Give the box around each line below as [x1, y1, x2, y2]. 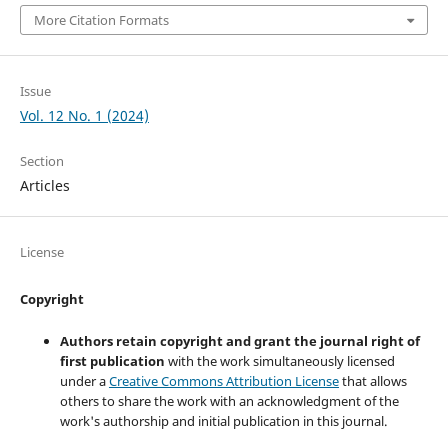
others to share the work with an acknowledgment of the [59, 391, 399, 410]
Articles [19, 175, 70, 195]
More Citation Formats [33, 10, 169, 29]
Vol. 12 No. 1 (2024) [19, 105, 149, 125]
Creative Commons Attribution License [108, 371, 339, 390]
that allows [338, 371, 407, 390]
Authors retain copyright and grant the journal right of [59, 331, 420, 350]
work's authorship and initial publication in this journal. [59, 411, 387, 430]
